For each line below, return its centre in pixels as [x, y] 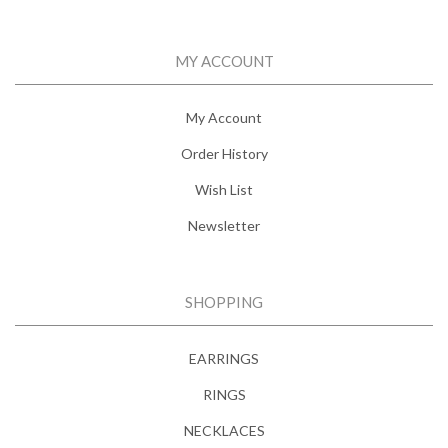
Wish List [224, 189]
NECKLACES [224, 430]
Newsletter [224, 225]
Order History [224, 153]
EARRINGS [224, 358]
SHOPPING [224, 301]
